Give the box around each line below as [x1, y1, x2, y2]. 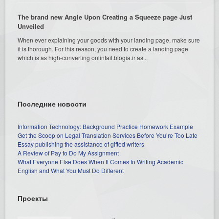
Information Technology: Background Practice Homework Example [18, 122, 194, 131]
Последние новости [18, 98, 87, 109]
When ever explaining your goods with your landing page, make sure [18, 35, 200, 44]
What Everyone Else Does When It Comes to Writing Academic [18, 157, 184, 166]
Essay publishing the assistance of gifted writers [18, 139, 145, 148]
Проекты [18, 193, 48, 203]
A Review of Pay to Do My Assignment [18, 148, 119, 157]
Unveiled [18, 21, 44, 31]
